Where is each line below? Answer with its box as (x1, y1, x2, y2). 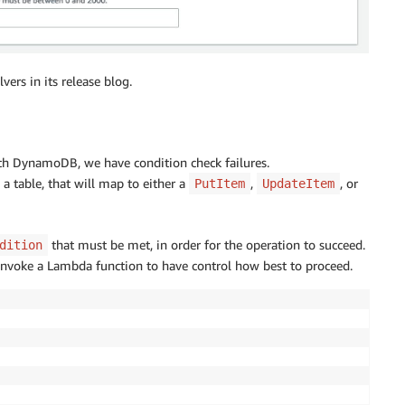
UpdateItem (262, 175, 334, 191)
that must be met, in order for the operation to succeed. (48, 236, 365, 252)
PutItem (194, 175, 245, 191)
